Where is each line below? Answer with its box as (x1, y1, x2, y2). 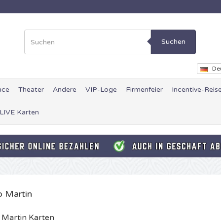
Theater (18, 85, 44, 94)
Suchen (161, 37, 185, 46)
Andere (53, 85, 76, 94)
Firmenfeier (126, 85, 163, 94)
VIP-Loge (85, 85, 117, 94)
